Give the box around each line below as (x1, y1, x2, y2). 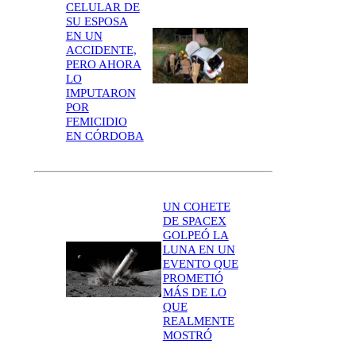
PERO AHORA (65, 58, 141, 72)
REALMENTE (162, 314, 234, 327)
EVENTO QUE (162, 257, 238, 270)
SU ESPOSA (65, 15, 128, 29)
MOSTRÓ (162, 328, 212, 342)
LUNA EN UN (162, 242, 235, 256)
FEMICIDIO (65, 115, 127, 129)
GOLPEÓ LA (162, 228, 229, 242)
